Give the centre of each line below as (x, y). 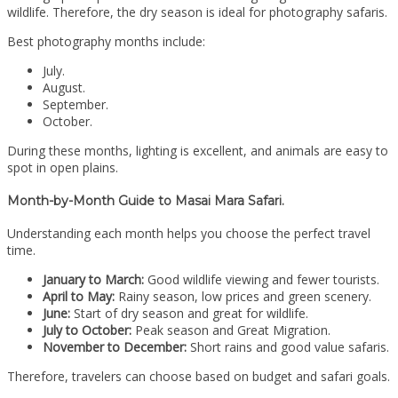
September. (76, 105)
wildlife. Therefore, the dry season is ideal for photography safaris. (197, 12)
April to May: (79, 297)
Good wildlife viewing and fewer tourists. (262, 280)
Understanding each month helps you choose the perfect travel (189, 234)
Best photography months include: (106, 42)
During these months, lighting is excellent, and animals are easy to (198, 151)
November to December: (115, 347)
